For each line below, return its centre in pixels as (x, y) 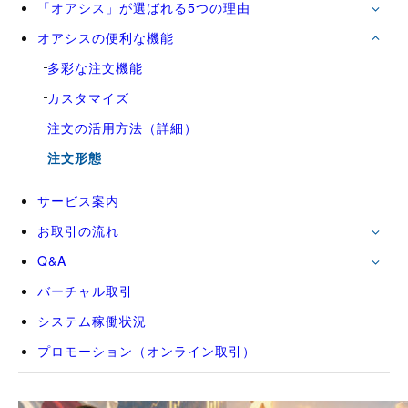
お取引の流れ (78, 231)
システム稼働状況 (92, 321)
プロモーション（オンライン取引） (147, 351)
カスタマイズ (88, 98)
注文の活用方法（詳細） (122, 128)
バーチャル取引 (85, 291)
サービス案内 (78, 201)
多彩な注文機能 (95, 68)
